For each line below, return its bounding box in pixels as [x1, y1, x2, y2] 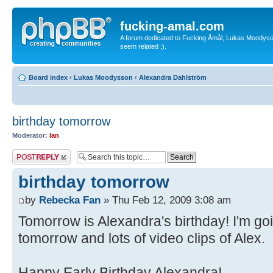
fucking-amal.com [120, 19, 224, 33]
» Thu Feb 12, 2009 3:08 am [101, 194, 231, 207]
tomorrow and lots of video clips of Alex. [18, 230, 265, 247]
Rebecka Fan [39, 194, 101, 207]
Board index [29, 73, 68, 81]
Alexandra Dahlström [139, 73, 207, 81]
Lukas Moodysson [74, 73, 133, 81]
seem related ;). [120, 43, 166, 50]
